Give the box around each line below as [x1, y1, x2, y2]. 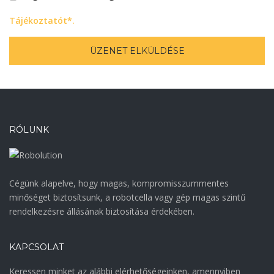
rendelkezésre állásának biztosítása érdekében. [9, 205, 194, 217]
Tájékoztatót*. [9, 14, 75, 26]
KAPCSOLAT [9, 241, 64, 253]
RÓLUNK [9, 124, 49, 135]
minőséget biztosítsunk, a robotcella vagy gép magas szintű [9, 191, 246, 203]
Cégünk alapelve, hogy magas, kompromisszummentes [9, 177, 229, 189]
